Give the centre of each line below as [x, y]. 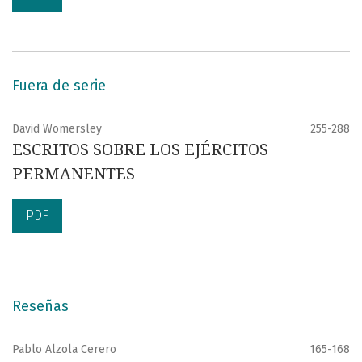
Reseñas [40, 306]
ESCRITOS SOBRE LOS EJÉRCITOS [140, 149]
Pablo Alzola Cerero [64, 349]
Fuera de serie [59, 85]
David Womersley [57, 128]
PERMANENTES [74, 173]
